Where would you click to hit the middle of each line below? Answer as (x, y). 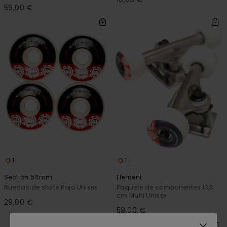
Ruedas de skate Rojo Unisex (51, 187)
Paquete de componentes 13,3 (165, 187)
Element (129, 177)
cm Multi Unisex (142, 195)
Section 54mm (28, 177)
